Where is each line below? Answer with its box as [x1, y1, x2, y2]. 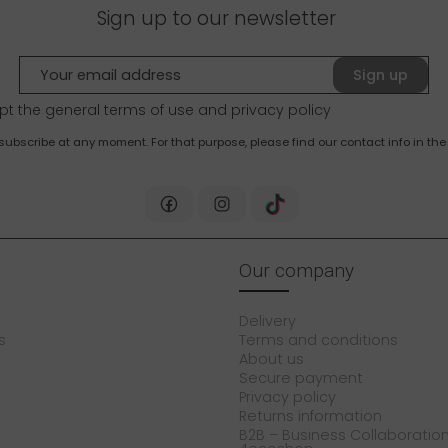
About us [239, 348, 304, 369]
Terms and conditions [239, 329, 398, 350]
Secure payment [239, 367, 363, 388]
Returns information [239, 405, 382, 426]
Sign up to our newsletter [96, 5, 336, 33]
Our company [239, 258, 354, 282]
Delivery [239, 310, 296, 331]
